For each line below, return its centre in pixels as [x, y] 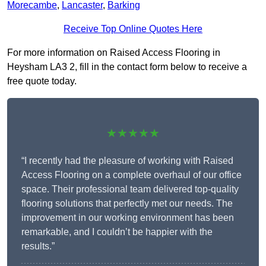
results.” [38, 246]
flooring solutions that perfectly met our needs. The [127, 204]
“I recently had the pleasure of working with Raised [127, 161]
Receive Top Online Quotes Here [133, 29]
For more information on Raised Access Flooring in [114, 53]
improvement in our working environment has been [128, 218]
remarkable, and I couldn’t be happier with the [117, 232]
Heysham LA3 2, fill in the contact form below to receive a [127, 67]
